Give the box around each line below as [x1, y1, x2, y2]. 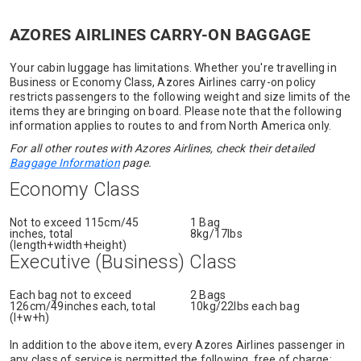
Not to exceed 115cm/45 [10, 216, 139, 229]
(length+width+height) [10, 239, 127, 251]
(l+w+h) [10, 311, 50, 324]
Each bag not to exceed [10, 288, 132, 301]
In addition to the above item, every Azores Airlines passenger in [10, 338, 346, 351]
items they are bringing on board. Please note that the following [10, 105, 342, 118]
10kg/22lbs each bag [190, 300, 300, 313]
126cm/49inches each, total [10, 300, 156, 313]
